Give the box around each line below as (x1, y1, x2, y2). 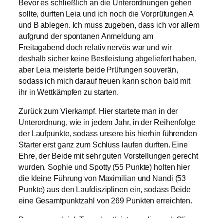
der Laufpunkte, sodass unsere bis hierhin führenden (18, 129, 197, 138)
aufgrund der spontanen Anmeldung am (18, 32, 153, 40)
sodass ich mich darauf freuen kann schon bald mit (18, 76, 191, 85)
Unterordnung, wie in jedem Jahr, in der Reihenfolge (18, 118, 196, 127)
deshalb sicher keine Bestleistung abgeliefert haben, (18, 54, 197, 63)
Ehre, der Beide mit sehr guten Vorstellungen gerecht (18, 151, 198, 160)
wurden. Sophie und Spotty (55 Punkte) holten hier (18, 163, 190, 171)
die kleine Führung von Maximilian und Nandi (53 (18, 174, 186, 182)
